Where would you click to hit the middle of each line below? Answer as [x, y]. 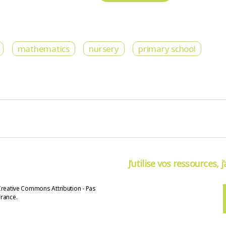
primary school [167, 49]
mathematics [43, 49]
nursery [104, 49]
